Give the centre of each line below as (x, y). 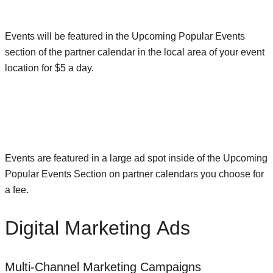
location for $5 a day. (49, 68)
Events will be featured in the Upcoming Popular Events (125, 37)
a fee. (17, 190)
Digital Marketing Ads (97, 228)
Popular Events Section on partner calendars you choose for (134, 174)
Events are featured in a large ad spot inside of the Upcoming (136, 158)
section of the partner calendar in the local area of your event (135, 52)
